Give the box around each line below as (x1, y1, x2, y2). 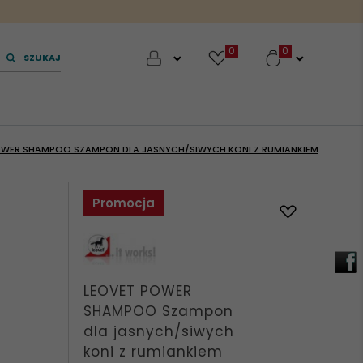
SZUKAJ (23, 51, 62, 64)
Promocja (92, 194, 155, 211)
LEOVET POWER (83, 281, 192, 301)
